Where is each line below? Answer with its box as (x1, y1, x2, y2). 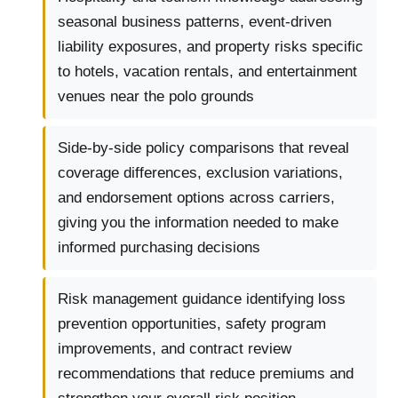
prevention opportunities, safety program (58, 315, 326, 333)
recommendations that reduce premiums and (58, 365, 354, 383)
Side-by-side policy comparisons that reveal (58, 139, 349, 157)
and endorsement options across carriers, (58, 189, 335, 207)
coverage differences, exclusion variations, (58, 164, 343, 182)
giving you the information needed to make (58, 214, 338, 232)
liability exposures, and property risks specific (58, 38, 363, 56)
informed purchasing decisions (58, 239, 260, 257)
